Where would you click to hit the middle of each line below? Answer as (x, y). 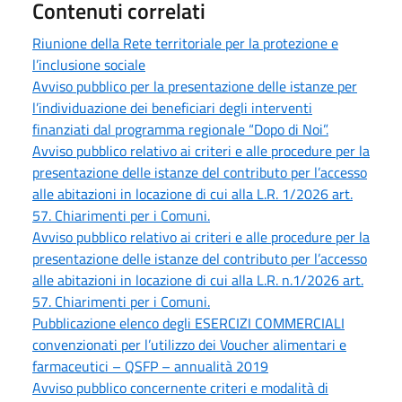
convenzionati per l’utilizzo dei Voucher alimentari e (189, 344)
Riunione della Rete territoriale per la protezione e (185, 43)
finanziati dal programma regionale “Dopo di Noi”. (180, 129)
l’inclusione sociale (89, 64)
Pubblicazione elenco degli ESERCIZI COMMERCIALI (188, 323)
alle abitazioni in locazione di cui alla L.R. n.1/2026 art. (198, 280)
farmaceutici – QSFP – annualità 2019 (150, 366)
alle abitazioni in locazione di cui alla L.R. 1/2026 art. (192, 193)
